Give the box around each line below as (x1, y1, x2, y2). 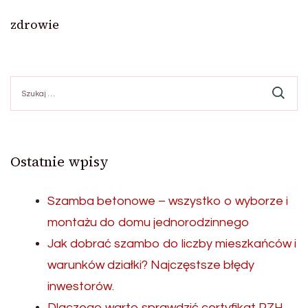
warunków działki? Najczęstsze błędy (47, 258, 254, 272)
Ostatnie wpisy (10, 151, 109, 171)
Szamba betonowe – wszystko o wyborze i (47, 194, 288, 208)
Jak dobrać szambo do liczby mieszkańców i (47, 236, 296, 250)
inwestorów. (47, 279, 114, 293)
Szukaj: (10, 76, 43, 87)
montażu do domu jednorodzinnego (47, 215, 249, 229)
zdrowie (10, 15, 59, 33)
